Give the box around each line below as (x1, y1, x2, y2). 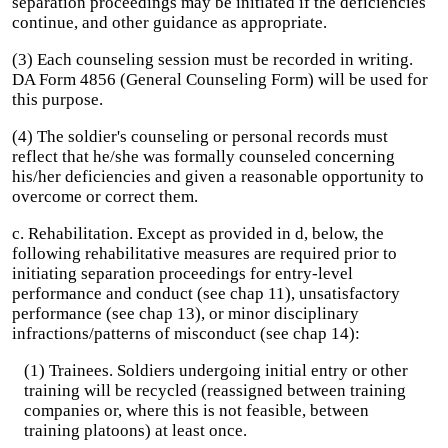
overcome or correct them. (12, 187, 198, 206)
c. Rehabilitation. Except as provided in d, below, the (12, 224, 384, 243)
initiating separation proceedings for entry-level (12, 264, 353, 283)
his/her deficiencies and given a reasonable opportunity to (12, 167, 424, 186)
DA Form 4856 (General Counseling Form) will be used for (12, 70, 428, 89)
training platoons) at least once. (24, 421, 247, 440)
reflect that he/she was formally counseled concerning (12, 147, 395, 166)
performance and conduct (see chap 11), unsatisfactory (12, 284, 400, 303)
